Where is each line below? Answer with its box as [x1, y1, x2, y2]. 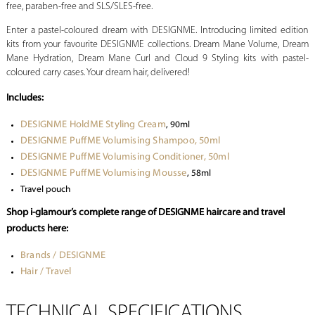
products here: [6, 224, 68, 235]
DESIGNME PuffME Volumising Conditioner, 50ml [20, 152, 229, 163]
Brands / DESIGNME [20, 250, 106, 262]
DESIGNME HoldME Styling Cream [20, 120, 166, 131]
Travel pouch [20, 185, 70, 195]
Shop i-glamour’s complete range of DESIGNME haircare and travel [6, 207, 285, 219]
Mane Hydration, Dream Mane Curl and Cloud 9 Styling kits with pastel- [6, 53, 309, 65]
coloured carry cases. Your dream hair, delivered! [6, 67, 190, 79]
